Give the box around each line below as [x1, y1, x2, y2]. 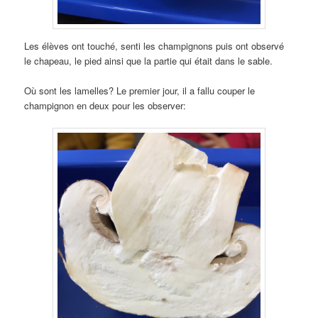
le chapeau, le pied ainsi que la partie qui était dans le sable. [24, 53, 273, 67]
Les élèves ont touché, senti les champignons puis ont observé [24, 38, 285, 53]
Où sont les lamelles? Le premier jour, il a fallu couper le [24, 83, 256, 97]
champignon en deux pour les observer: [24, 98, 187, 112]
